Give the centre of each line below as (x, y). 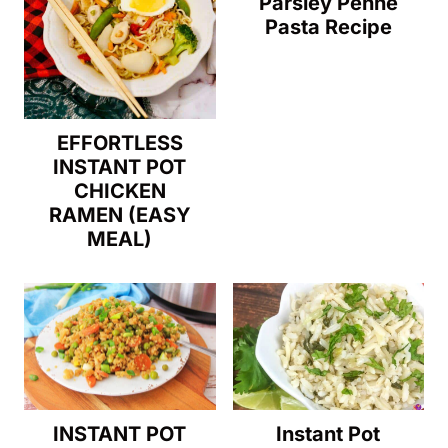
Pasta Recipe (328, 26)
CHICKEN (119, 190)
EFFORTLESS (119, 142)
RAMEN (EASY (119, 214)
